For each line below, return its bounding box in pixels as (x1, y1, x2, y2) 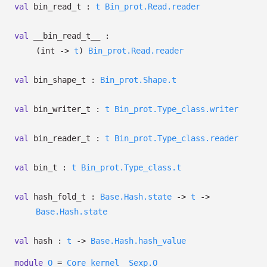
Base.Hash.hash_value (91, 236, 186, 246)
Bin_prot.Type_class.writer (114, 104, 238, 114)
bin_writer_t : (29, 104, 105, 114)
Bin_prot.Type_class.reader (114, 133, 238, 143)
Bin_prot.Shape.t (100, 75, 176, 85)
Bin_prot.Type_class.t (81, 163, 181, 172)
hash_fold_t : (29, 192, 100, 201)
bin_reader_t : (29, 133, 105, 143)
